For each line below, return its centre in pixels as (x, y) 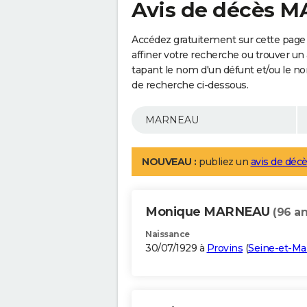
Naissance (168, 234)
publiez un (223, 162)
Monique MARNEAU (209, 212)
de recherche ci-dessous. (190, 85)
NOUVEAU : (169, 162)
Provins (224, 248)
